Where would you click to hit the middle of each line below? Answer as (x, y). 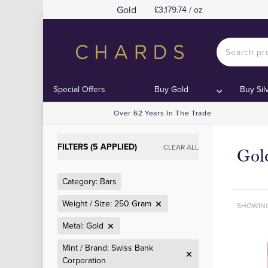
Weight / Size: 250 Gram (107, 203)
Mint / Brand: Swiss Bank (108, 248)
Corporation (84, 260)
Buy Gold (172, 89)
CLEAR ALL (181, 147)
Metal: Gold (83, 226)
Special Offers (80, 89)
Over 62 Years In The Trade (163, 113)
